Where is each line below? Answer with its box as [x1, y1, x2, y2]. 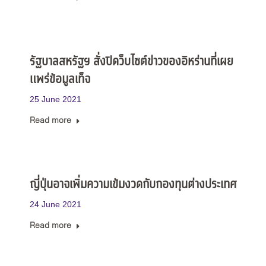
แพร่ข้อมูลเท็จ [30, 71, 90, 89]
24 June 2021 [30, 199, 81, 209]
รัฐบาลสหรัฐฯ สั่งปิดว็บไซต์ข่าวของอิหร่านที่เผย [30, 53, 233, 71]
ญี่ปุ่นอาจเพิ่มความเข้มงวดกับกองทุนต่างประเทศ [30, 176, 236, 194]
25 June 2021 [30, 94, 81, 104]
